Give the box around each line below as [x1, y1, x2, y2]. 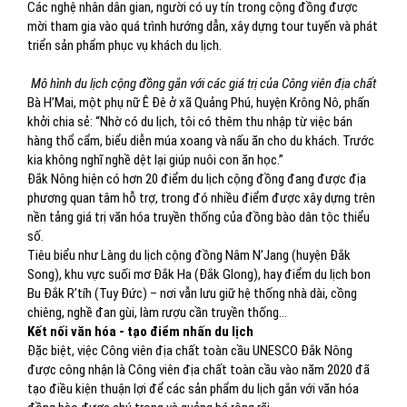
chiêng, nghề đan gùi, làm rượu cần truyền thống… [27, 304, 287, 321]
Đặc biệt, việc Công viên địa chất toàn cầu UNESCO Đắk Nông [27, 342, 352, 359]
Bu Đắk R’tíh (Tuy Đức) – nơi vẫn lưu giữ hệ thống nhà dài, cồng [27, 285, 357, 302]
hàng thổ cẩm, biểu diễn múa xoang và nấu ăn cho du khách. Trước [27, 133, 374, 149]
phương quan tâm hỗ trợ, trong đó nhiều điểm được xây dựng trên [27, 190, 375, 206]
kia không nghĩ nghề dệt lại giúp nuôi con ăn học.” [27, 152, 283, 168]
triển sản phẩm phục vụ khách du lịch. [27, 37, 222, 54]
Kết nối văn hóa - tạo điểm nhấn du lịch [27, 323, 253, 340]
